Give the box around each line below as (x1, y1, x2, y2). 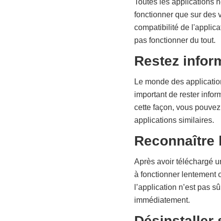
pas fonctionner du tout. (134, 36, 216, 44)
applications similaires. (134, 116, 214, 124)
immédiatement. (134, 196, 190, 204)
